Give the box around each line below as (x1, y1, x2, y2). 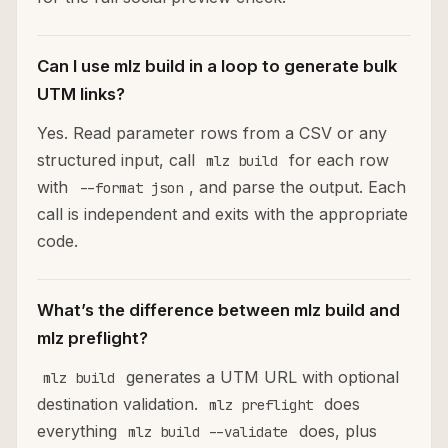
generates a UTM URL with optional (121, 367, 399, 388)
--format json (79, 179, 183, 198)
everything (37, 421, 122, 442)
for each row (284, 150, 389, 171)
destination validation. (37, 394, 203, 415)
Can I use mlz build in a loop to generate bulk (37, 56, 397, 77)
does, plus (294, 421, 377, 442)
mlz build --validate (128, 423, 288, 442)
